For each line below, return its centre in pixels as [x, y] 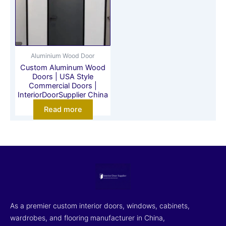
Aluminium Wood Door [63, 56]
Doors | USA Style [63, 77]
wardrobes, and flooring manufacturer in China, [88, 217]
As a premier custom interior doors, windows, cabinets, [100, 205]
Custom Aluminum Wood [63, 68]
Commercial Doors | [63, 86]
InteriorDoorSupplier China [63, 95]
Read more [63, 109]
